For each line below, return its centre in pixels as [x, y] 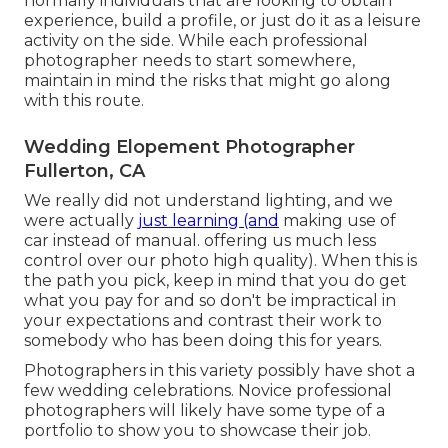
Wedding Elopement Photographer [189, 147]
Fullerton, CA [84, 171]
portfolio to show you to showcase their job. [197, 431]
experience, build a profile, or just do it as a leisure [222, 21]
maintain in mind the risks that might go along [207, 81]
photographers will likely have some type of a [204, 411]
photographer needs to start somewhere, [189, 61]
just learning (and [208, 221]
